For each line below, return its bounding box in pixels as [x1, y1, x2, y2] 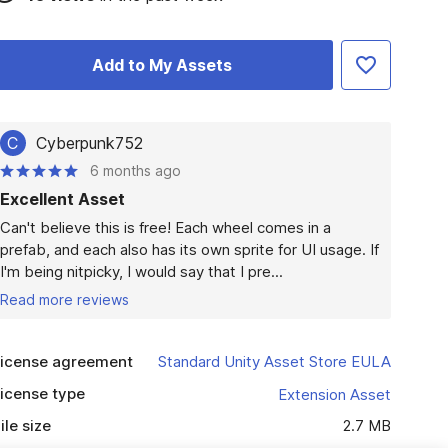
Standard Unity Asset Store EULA [157, 352, 391, 371]
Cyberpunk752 [35, 133, 143, 153]
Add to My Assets [92, 55, 233, 75]
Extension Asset [277, 384, 391, 404]
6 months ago [89, 162, 181, 179]
